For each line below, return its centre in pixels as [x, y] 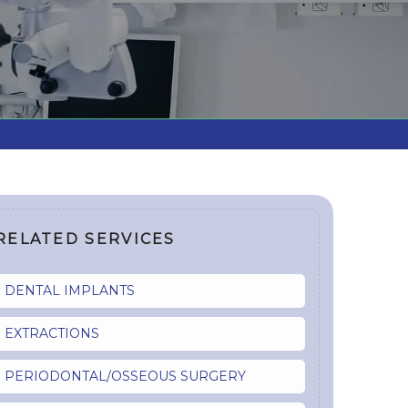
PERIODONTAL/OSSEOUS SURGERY [125, 377]
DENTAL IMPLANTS [69, 291]
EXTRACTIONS [51, 334]
